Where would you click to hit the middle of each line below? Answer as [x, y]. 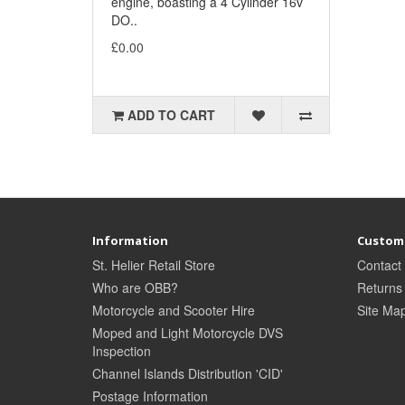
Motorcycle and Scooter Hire [174, 311]
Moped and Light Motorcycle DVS [188, 333]
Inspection [122, 351]
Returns [379, 288]
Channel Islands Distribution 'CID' [188, 374]
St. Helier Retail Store [154, 265]
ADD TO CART [172, 115]
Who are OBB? [135, 288]
